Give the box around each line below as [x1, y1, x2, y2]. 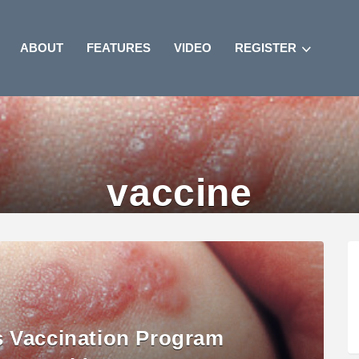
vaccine [107, 171, 252, 214]
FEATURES [87, 41, 151, 54]
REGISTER [235, 41, 297, 54]
